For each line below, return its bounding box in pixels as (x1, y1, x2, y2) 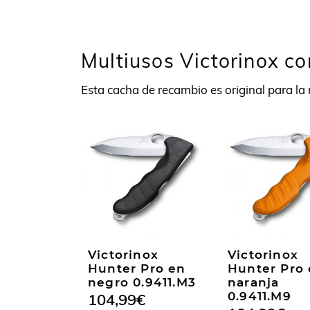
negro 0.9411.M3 (88, 275, 196, 289)
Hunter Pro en (88, 261, 186, 275)
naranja (228, 275, 280, 289)
